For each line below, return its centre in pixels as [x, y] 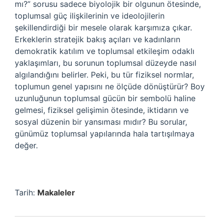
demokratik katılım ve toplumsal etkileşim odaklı [105, 51]
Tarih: [26, 192]
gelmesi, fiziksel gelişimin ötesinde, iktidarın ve [102, 110]
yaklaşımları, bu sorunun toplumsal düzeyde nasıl [106, 63]
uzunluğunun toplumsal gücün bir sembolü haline [105, 98]
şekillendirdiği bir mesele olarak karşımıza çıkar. [103, 27]
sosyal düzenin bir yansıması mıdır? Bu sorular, [101, 122]
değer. [26, 145]
